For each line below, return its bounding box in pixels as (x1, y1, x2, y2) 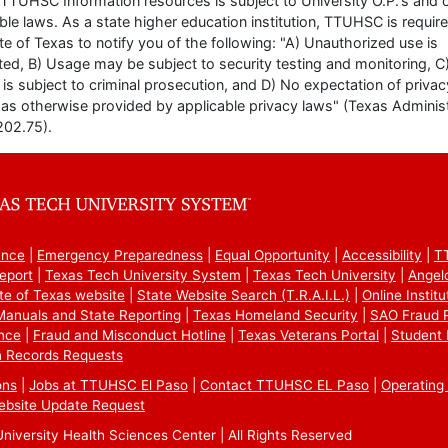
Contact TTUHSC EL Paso (200, 377, 369, 394)
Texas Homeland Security (193, 307, 358, 324)
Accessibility (342, 247, 422, 264)
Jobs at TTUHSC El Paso (29, 377, 188, 394)
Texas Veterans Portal (238, 327, 379, 344)
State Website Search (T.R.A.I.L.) (137, 287, 350, 304)
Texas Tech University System (45, 267, 241, 284)
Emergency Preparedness (37, 247, 203, 264)
